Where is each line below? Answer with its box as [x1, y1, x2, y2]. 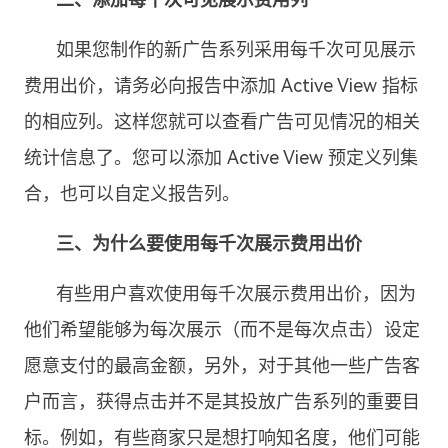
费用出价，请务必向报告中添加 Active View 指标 [24, 75, 419, 96]
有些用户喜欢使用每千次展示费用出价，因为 [56, 283, 417, 304]
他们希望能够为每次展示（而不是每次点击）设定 [24, 319, 421, 340]
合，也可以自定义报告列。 [24, 183, 241, 204]
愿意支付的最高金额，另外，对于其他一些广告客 [24, 355, 421, 376]
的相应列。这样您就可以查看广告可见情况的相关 [24, 111, 421, 132]
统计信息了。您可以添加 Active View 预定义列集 [24, 147, 419, 168]
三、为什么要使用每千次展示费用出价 [56, 233, 363, 254]
